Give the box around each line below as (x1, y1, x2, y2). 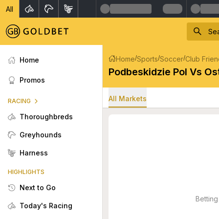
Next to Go (20, 183, 56, 192)
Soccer (160, 54, 183, 63)
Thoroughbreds (20, 112, 73, 121)
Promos (20, 76, 45, 84)
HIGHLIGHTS (8, 168, 44, 175)
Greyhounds (20, 131, 62, 139)
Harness (20, 149, 48, 157)
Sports (137, 54, 158, 63)
